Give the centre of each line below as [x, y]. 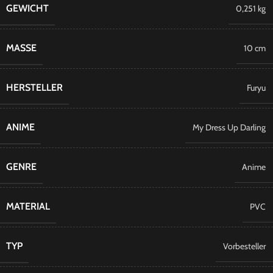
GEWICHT [27, 8]
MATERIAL [28, 206]
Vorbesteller [244, 246]
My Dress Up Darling [229, 127]
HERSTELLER [34, 87]
